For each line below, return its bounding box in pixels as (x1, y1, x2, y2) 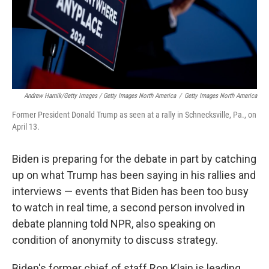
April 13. (12, 122, 40, 131)
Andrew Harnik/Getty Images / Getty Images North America (24, 92, 176, 100)
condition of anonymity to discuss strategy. (12, 234, 218, 246)
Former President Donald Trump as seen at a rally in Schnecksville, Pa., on (12, 110, 256, 119)
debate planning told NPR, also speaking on (12, 217, 216, 230)
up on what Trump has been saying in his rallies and (12, 169, 256, 181)
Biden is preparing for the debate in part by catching (12, 153, 256, 165)
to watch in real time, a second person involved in (12, 201, 245, 214)
